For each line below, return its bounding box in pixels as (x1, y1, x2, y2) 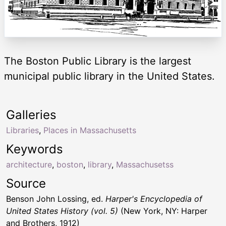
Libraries (6, 125, 39, 135)
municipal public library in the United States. (4, 70, 215, 82)
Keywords (6, 141, 63, 156)
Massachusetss (116, 159, 174, 169)
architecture (6, 159, 52, 169)
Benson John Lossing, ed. (6, 193, 105, 204)
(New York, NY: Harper (118, 205, 207, 216)
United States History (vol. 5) (6, 205, 118, 216)
